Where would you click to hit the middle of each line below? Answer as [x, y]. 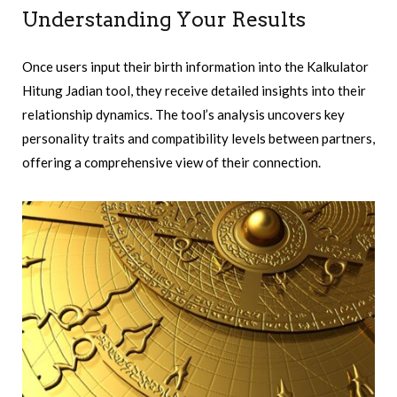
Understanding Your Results [164, 20]
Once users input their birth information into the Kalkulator [195, 67]
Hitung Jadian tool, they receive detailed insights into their [194, 91]
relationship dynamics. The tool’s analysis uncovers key [183, 115]
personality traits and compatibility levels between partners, [198, 139]
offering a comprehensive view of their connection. [171, 163]
